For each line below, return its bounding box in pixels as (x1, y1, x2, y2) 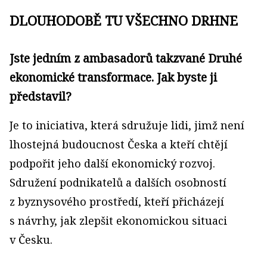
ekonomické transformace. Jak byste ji (10, 69, 217, 85)
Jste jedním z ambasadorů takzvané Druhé (10, 50, 242, 66)
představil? (10, 88, 72, 104)
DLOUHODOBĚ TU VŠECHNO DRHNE (10, 11, 238, 29)
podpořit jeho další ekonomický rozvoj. (10, 156, 215, 170)
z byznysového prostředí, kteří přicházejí (10, 194, 224, 209)
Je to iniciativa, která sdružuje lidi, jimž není (10, 118, 244, 132)
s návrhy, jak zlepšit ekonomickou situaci (10, 213, 227, 228)
